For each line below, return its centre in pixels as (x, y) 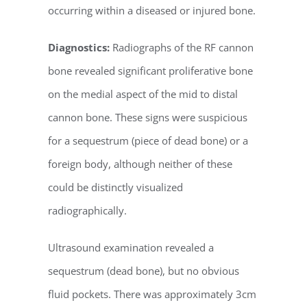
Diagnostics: (80, 47)
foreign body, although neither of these (140, 163)
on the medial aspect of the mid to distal (143, 94)
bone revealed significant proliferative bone (150, 70)
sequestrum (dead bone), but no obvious (144, 270)
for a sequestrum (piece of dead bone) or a (148, 140)
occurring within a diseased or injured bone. (152, 10)
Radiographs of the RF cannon (183, 47)
